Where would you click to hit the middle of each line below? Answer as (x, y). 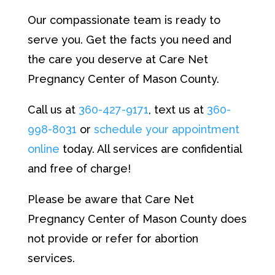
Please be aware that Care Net (110, 199)
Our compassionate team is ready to (124, 20)
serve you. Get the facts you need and (129, 39)
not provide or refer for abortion (113, 238)
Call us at (53, 109)
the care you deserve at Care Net (118, 59)
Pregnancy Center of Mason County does (137, 219)
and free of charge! (79, 168)
